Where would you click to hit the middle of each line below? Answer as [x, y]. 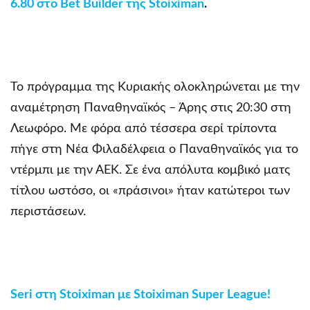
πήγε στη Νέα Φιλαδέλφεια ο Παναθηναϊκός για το [154, 149]
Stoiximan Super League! [201, 294]
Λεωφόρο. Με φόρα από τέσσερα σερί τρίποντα [144, 128]
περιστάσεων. [48, 211]
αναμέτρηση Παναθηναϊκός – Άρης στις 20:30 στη [151, 108]
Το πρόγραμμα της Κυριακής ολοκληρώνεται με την [155, 87]
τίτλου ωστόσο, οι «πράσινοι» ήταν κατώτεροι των [150, 191]
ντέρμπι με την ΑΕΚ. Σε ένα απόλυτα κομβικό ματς [150, 170]
